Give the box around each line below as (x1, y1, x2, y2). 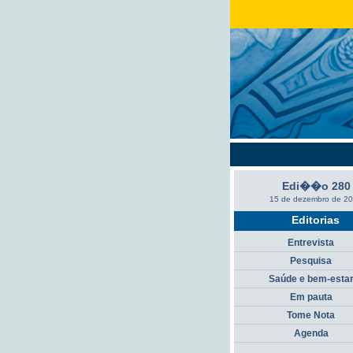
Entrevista (288, 237, 334, 248)
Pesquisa (290, 255, 332, 266)
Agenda (293, 328, 329, 339)
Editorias (292, 214, 340, 226)
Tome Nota (287, 310, 335, 321)
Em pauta (289, 292, 333, 303)
